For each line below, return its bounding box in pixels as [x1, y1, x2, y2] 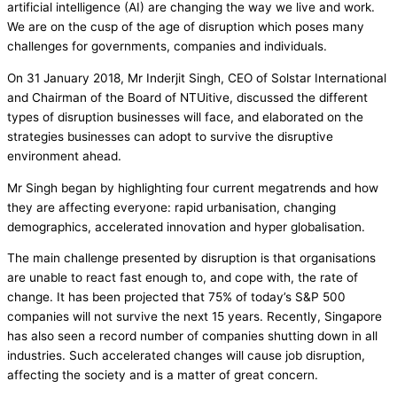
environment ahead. [7, 148, 121, 163]
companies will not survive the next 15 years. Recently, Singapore [7, 309, 382, 324]
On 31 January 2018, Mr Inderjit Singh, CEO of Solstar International [7, 70, 386, 85]
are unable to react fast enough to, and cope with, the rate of [7, 270, 358, 285]
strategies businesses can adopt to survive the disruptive [7, 128, 333, 144]
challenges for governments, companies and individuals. [7, 39, 327, 54]
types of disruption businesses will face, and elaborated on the [7, 109, 363, 124]
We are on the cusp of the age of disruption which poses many [7, 19, 364, 35]
